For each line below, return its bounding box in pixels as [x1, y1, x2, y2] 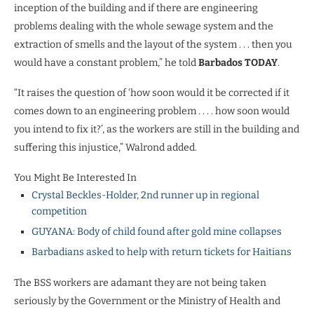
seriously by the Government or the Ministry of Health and [14, 295, 280, 308]
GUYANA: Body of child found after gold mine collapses [32, 226, 282, 238]
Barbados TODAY [198, 57, 278, 69]
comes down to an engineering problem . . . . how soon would [14, 105, 289, 118]
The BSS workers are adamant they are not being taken [14, 277, 266, 289]
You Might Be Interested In [14, 172, 137, 184]
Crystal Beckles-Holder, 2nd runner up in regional [32, 189, 259, 202]
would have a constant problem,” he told [14, 57, 198, 69]
